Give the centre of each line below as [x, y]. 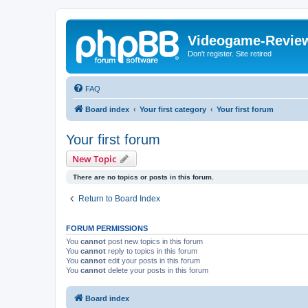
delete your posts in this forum [157, 270]
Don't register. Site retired [230, 54]
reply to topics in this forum [152, 251]
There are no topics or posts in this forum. [143, 177]
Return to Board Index [119, 198]
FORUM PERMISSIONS [107, 228]
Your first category [173, 109]
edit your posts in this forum [153, 260]
